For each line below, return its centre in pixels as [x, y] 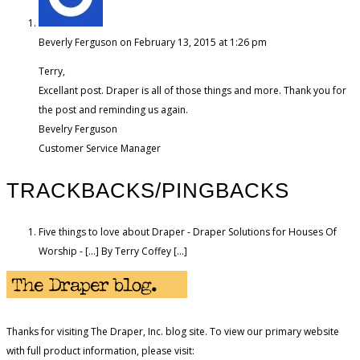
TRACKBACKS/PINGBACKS [148, 190]
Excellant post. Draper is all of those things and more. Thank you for [192, 90]
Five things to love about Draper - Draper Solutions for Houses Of [188, 231]
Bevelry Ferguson [78, 129]
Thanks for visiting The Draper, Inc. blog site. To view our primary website [173, 331]
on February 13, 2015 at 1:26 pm [193, 42]
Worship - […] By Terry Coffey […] [113, 251]
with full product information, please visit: [100, 350]
